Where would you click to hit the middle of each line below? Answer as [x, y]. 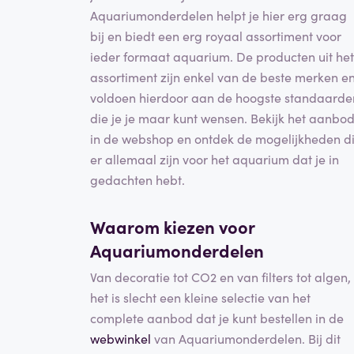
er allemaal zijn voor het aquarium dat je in [215, 158]
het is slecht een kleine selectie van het [200, 298]
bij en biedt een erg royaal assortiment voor [216, 35]
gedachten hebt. [137, 179]
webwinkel [121, 339]
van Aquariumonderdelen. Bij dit [246, 339]
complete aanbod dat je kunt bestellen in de [217, 318]
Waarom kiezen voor [172, 226]
